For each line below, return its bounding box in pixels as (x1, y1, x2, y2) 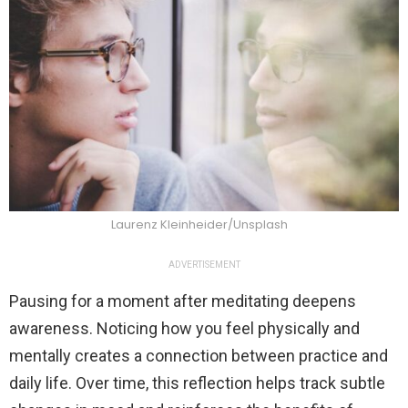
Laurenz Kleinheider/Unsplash (111, 215, 288, 233)
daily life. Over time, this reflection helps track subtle (9, 372, 385, 393)
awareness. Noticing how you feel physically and (9, 318, 360, 338)
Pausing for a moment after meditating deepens (9, 291, 356, 311)
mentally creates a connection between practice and (9, 345, 388, 365)
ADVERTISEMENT (168, 259, 240, 270)
